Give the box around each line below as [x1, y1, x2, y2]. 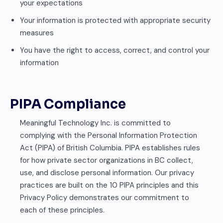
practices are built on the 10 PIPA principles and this [20, 180, 199, 190]
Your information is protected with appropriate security [20, 15, 211, 25]
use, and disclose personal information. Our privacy [20, 168, 194, 178]
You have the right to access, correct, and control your [20, 45, 210, 55]
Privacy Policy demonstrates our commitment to [20, 193, 189, 203]
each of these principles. [20, 205, 105, 215]
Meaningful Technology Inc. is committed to [20, 118, 171, 128]
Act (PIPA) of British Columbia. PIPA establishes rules [20, 143, 200, 153]
